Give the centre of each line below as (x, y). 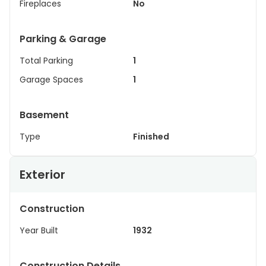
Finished (151, 137)
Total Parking (46, 61)
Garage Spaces (51, 80)
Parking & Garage (63, 39)
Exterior (42, 175)
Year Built (39, 230)
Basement (44, 115)
